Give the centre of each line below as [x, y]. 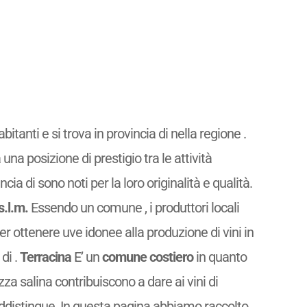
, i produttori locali [192, 207]
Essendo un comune [86, 207]
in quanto [220, 257]
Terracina [45, 257]
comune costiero [147, 257]
